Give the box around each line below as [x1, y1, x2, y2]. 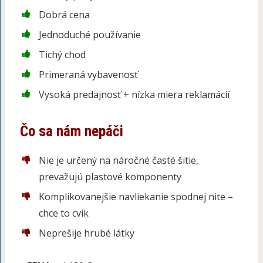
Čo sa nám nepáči [19, 123, 123, 140]
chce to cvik [38, 207, 89, 220]
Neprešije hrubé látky [38, 227, 134, 240]
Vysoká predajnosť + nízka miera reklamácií [38, 88, 230, 102]
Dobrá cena [38, 8, 90, 22]
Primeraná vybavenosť [38, 68, 138, 82]
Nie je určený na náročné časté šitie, [38, 154, 198, 167]
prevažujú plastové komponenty [38, 170, 181, 184]
